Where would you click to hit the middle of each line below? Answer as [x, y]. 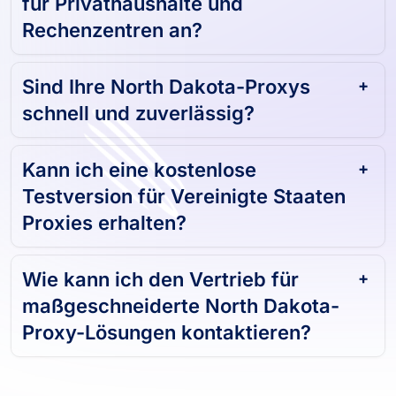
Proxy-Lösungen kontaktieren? [167, 332]
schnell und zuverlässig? [138, 113]
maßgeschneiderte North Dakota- [181, 305]
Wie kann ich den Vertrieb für [160, 279]
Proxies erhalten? [104, 222]
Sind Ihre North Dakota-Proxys [166, 86]
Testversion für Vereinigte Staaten [184, 196]
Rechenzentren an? [112, 30]
